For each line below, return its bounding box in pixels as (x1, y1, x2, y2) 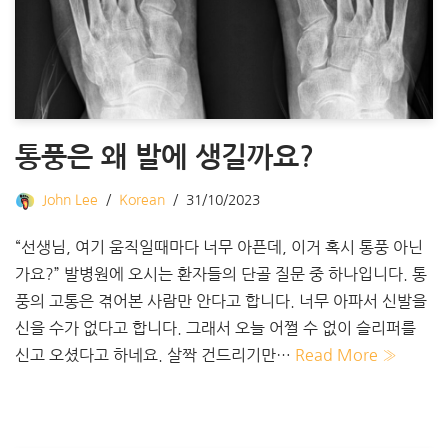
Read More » (295, 346, 397, 363)
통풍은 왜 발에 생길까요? (15, 142, 314, 171)
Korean (119, 192, 165, 207)
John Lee (42, 192, 98, 207)
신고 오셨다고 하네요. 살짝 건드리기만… (15, 346, 295, 363)
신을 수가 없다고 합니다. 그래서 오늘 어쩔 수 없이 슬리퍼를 (15, 319, 416, 336)
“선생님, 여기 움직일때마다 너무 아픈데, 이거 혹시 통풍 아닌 (15, 238, 423, 255)
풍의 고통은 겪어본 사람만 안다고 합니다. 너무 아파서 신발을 (15, 292, 427, 309)
